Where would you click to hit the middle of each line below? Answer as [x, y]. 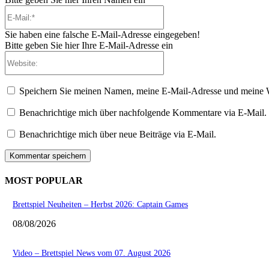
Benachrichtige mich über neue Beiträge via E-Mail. [118, 134]
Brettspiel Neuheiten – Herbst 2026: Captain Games [100, 204]
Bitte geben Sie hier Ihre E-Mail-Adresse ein [89, 46]
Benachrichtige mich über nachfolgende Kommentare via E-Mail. [143, 113]
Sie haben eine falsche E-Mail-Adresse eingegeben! [102, 35]
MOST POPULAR [44, 180]
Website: [180, 56]
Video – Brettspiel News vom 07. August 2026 [92, 253]
